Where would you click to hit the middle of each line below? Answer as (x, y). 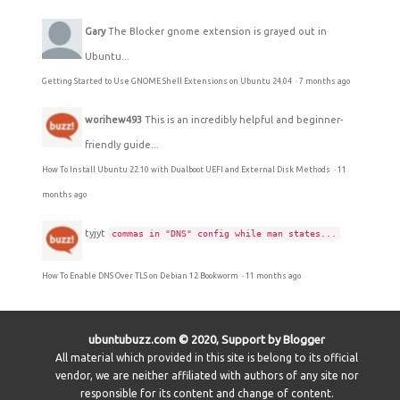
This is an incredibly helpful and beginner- (244, 119)
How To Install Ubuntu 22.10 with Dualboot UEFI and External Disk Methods (187, 169)
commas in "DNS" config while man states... (224, 233)
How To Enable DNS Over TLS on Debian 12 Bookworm (141, 275)
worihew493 (113, 119)
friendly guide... (122, 144)
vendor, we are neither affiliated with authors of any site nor (207, 375)
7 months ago (325, 81)
